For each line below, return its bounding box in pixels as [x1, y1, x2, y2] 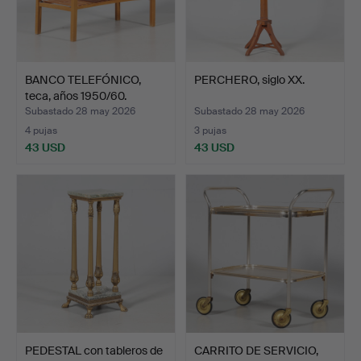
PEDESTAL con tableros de [25, 342, 163, 358]
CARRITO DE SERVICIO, [194, 342, 318, 358]
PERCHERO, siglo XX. [194, 72, 305, 87]
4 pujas [25, 123, 57, 137]
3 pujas [194, 123, 226, 137]
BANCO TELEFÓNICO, [25, 72, 141, 87]
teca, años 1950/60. [25, 88, 127, 103]
